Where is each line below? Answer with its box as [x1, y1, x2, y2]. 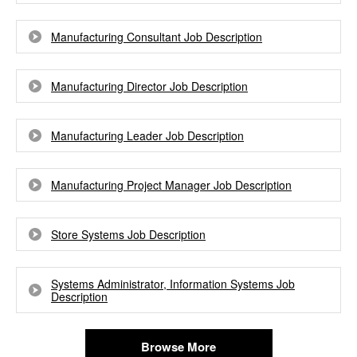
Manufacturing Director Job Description [51, 78, 248, 94]
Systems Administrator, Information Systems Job [51, 276, 295, 292]
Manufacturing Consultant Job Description [51, 29, 262, 45]
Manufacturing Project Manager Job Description [51, 177, 292, 193]
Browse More [141, 338, 216, 355]
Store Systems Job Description [51, 226, 206, 242]
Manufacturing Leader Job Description [51, 127, 244, 143]
